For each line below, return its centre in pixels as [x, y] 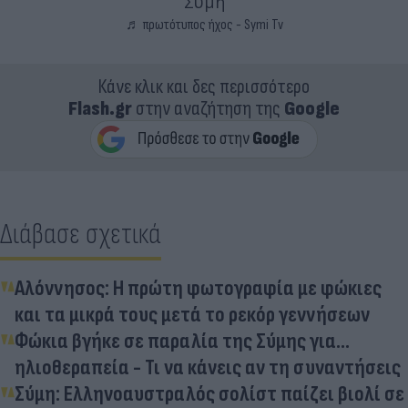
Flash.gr [100, 108]
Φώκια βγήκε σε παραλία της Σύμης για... [182, 341]
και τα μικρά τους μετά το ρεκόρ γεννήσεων [192, 314]
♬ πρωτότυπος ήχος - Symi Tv [204, 25]
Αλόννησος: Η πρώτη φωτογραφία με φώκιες [198, 288]
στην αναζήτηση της [208, 108]
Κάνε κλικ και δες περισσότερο [204, 87]
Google [312, 108]
